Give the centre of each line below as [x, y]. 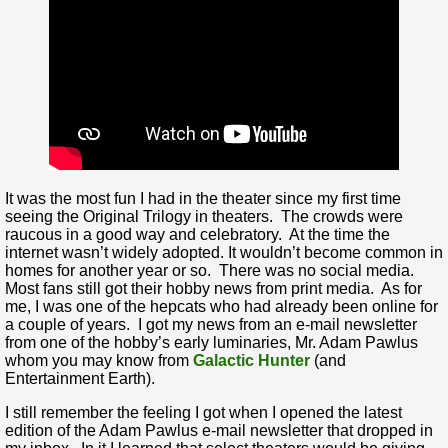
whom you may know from [99, 360]
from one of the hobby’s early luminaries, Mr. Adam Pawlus [211, 342]
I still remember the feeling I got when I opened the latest [203, 412]
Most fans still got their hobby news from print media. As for [213, 288]
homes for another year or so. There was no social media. [211, 270]
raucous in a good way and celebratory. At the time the [197, 234]
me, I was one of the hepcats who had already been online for [221, 306]
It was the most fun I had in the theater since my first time [203, 198]
